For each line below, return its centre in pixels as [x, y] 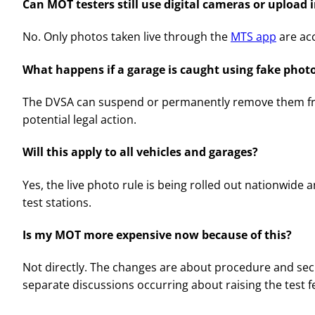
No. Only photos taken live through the [127, 37]
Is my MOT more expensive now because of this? [157, 234]
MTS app [253, 37]
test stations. [57, 202]
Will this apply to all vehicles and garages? [140, 152]
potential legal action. [79, 119]
